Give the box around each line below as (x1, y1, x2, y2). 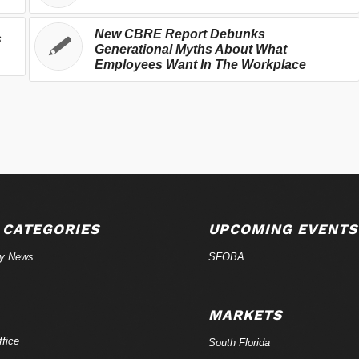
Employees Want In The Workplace (94, 57, 306, 71)
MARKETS (208, 306, 283, 323)
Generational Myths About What (94, 42, 287, 56)
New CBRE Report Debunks (94, 26, 265, 41)
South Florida (208, 336, 271, 349)
